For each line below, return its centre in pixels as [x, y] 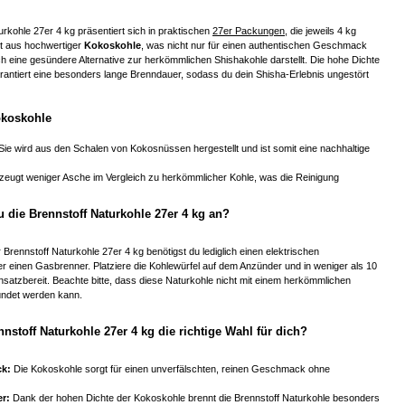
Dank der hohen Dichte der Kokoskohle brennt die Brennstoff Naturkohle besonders [195, 397]
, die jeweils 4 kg [320, 30]
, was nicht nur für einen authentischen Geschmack [254, 45]
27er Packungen [249, 30]
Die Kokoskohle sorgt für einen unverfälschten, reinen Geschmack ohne [170, 368]
